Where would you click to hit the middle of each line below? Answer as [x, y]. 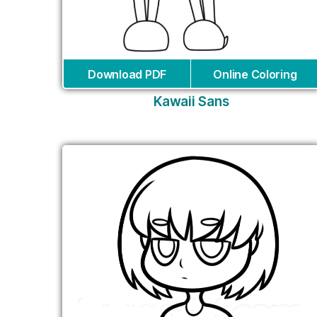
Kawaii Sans [191, 102]
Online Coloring [255, 75]
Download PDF [127, 75]
